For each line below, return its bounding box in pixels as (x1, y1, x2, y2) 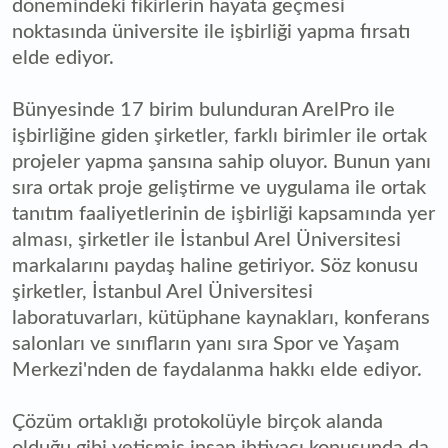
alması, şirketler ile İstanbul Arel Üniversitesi (12, 230, 401, 251)
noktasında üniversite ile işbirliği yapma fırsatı (12, 22, 410, 43)
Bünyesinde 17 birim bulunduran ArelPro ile (12, 100, 395, 121)
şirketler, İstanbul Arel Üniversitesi (12, 282, 313, 303)
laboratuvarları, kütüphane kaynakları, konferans (12, 308, 430, 329)
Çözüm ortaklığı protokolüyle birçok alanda (12, 412, 383, 433)
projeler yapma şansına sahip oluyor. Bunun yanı (12, 152, 431, 173)
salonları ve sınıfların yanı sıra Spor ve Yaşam (12, 334, 400, 355)
